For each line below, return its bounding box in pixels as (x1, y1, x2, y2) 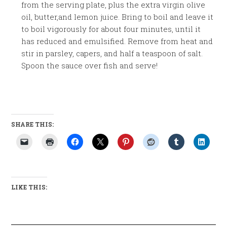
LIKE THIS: (11, 183, 48, 191)
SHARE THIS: (11, 120, 54, 128)
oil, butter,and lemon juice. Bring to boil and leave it (21, 12, 214, 22)
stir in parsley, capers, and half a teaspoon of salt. (21, 48, 203, 58)
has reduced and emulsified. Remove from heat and (21, 36, 213, 46)
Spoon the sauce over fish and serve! (21, 60, 158, 70)
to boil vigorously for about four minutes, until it (21, 24, 201, 34)
